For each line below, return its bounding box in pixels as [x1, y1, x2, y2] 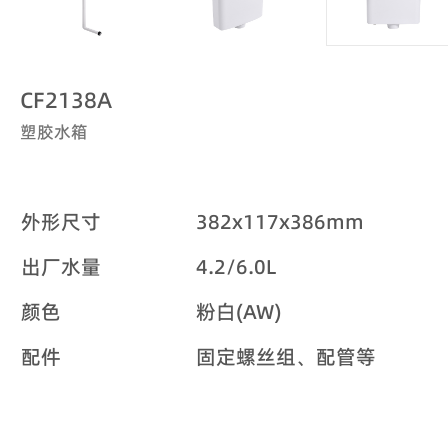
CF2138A [20, 84, 112, 115]
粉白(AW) [196, 297, 281, 326]
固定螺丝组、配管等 [196, 342, 376, 371]
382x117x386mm [196, 207, 364, 236]
